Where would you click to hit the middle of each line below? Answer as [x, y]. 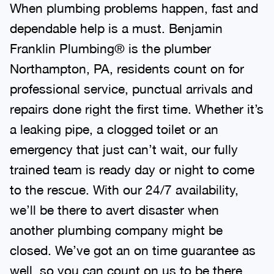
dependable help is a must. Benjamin [116, 28]
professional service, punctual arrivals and [131, 88]
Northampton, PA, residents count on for [127, 68]
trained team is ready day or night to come [132, 169]
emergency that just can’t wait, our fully [124, 149]
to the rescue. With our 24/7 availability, [124, 189]
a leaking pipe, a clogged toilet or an [114, 129]
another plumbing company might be [116, 230]
